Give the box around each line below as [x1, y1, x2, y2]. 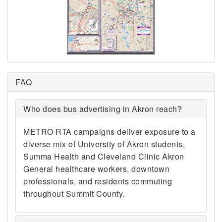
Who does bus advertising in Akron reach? [23, 103, 182, 114]
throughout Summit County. [23, 187, 125, 199]
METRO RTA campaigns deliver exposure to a [23, 125, 196, 137]
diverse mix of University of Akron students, [23, 138, 185, 150]
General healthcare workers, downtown [23, 163, 169, 174]
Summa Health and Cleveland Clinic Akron [23, 150, 184, 162]
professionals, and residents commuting [23, 175, 172, 187]
